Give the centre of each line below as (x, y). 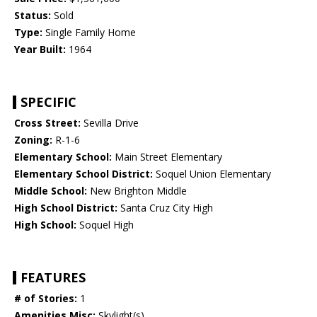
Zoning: (33, 140)
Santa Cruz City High (165, 208)
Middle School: (51, 191)
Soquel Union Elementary (212, 174)
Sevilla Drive (110, 123)
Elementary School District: (83, 174)
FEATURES (53, 278)
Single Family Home (89, 33)
